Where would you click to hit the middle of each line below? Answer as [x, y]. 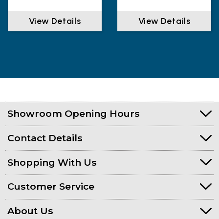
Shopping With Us [52, 162]
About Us [31, 211]
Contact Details [45, 138]
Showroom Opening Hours [74, 114]
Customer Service [51, 186]
